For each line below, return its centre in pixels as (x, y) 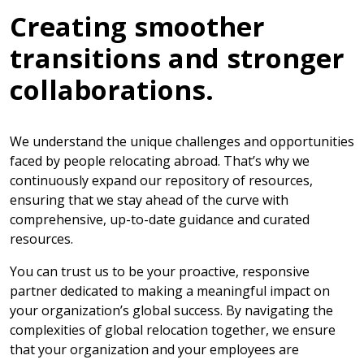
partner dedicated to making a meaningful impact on (170, 291)
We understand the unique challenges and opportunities (182, 142)
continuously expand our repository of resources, (161, 181)
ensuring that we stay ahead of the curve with (149, 200)
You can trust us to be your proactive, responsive (160, 272)
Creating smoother (137, 27)
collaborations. (112, 90)
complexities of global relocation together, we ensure (173, 330)
